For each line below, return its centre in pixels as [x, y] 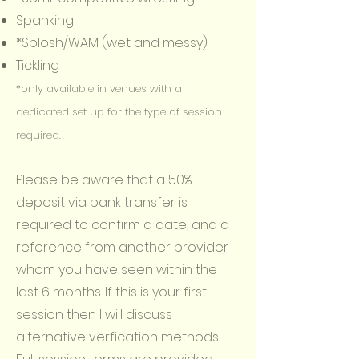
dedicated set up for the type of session [119, 112]
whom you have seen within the [117, 270]
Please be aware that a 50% [104, 180]
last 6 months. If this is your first [111, 292]
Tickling [38, 65]
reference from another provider [122, 247]
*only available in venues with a [99, 89]
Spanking [45, 20]
